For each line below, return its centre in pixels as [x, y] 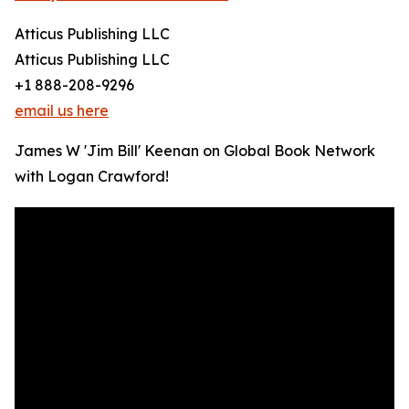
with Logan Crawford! [92, 177]
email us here [62, 111]
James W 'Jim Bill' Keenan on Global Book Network [195, 151]
